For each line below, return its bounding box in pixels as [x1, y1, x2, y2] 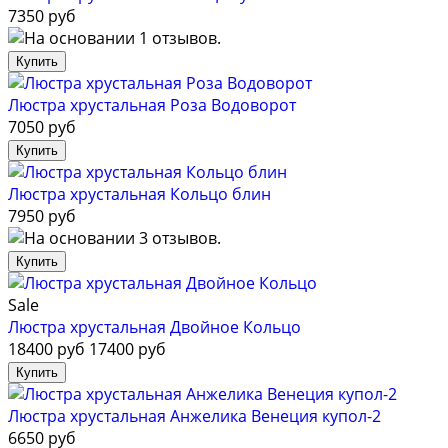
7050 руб [8, 116, 76, 139]
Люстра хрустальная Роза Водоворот [8, 94, 296, 117]
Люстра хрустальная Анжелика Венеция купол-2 [8, 405, 381, 428]
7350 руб [8, 5, 76, 28]
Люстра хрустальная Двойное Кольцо [8, 316, 301, 339]
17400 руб [89, 338, 166, 361]
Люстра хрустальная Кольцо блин [8, 183, 271, 206]
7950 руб [8, 205, 76, 228]
